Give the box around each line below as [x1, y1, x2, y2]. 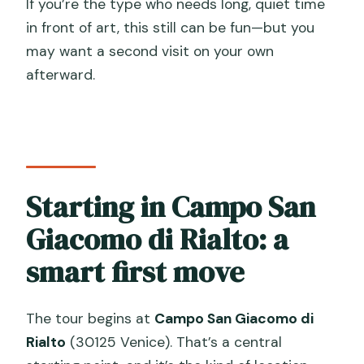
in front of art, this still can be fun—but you [26, 19, 315, 37]
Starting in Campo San [26, 186, 316, 227]
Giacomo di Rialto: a [26, 219, 289, 259]
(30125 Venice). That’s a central [66, 332, 283, 351]
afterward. [26, 66, 96, 84]
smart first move [26, 251, 245, 292]
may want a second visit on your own [26, 42, 275, 61]
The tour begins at [26, 309, 155, 327]
